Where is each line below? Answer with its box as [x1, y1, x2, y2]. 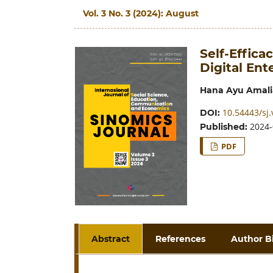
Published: [199, 121, 250, 132]
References [155, 233, 206, 245]
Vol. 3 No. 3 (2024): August [83, 7, 199, 19]
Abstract [91, 233, 130, 245]
